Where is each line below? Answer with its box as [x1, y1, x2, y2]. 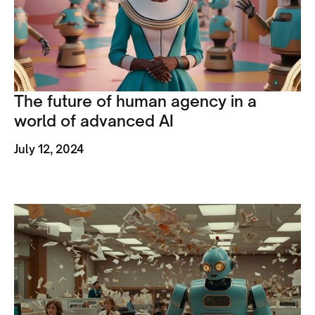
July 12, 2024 [14, 142, 84, 157]
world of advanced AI [14, 111, 174, 131]
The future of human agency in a [14, 91, 257, 111]
